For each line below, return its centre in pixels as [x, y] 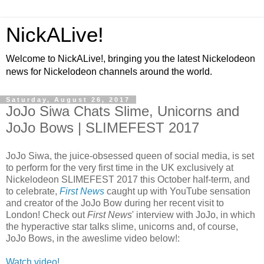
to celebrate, [33, 191]
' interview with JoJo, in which [194, 214]
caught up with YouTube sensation [177, 191]
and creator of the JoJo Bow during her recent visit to [115, 203]
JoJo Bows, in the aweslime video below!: [93, 238]
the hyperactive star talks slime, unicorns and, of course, [122, 226]
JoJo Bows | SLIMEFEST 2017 [103, 128]
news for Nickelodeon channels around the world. [109, 72]
